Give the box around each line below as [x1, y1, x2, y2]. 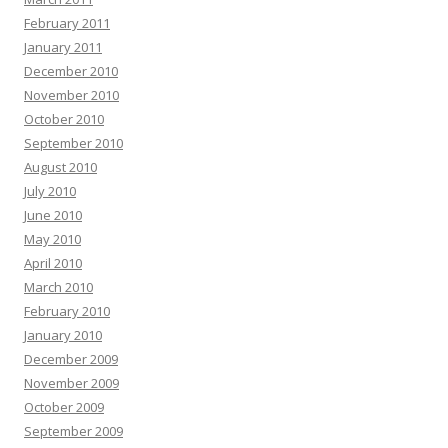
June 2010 [24, 206, 82, 224]
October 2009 [24, 398, 104, 416]
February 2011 [24, 14, 110, 32]
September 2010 [24, 134, 123, 152]
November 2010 [24, 86, 119, 104]
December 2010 [24, 62, 118, 80]
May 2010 [24, 230, 81, 248]
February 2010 [24, 302, 110, 320]
